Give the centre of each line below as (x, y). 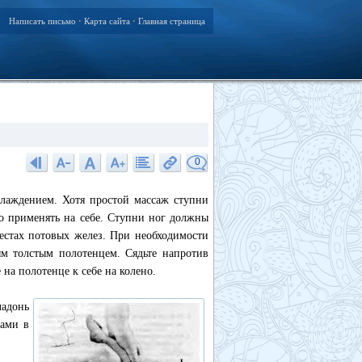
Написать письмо (42, 21)
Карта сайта (107, 21)
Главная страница (172, 21)
